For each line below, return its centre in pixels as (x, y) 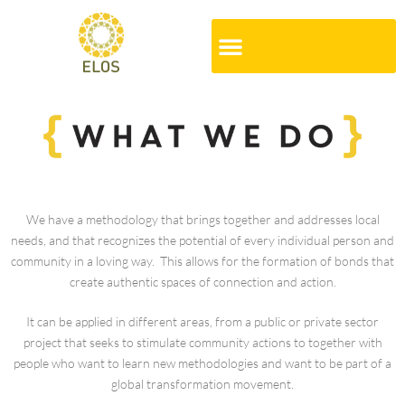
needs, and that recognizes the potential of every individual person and (202, 240)
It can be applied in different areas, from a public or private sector (202, 321)
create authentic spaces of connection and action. (202, 281)
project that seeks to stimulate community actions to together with (202, 342)
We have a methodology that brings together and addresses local (202, 219)
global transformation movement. (202, 383)
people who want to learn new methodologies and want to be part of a (202, 363)
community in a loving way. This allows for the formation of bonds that (202, 260)
